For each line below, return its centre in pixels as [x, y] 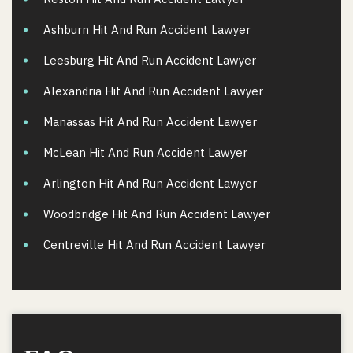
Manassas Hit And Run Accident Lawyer [150, 122]
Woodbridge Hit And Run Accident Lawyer [157, 214]
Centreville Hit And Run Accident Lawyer [154, 245]
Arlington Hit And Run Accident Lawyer [150, 183]
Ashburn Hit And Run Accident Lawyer [147, 30]
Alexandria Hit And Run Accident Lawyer [153, 91]
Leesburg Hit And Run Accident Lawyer [150, 60]
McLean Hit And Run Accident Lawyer [145, 152]
